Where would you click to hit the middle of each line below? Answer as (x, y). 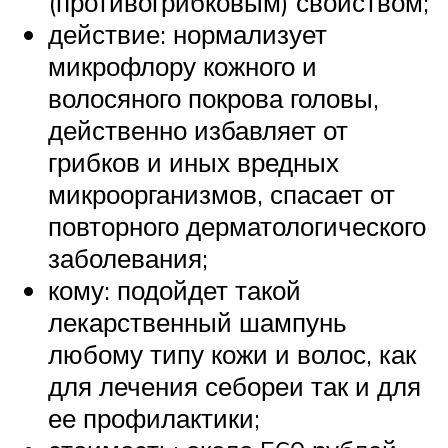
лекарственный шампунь (197, 321)
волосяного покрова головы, (213, 97)
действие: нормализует (187, 33)
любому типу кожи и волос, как (232, 353)
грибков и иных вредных (193, 161)
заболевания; (128, 257)
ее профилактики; (154, 417)
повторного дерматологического (237, 225)
